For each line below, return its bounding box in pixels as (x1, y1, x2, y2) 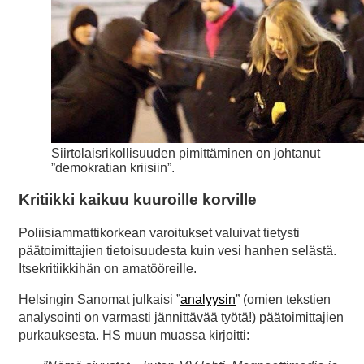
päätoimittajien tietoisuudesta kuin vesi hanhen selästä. (19, 243, 336, 258)
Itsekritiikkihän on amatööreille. (19, 261, 197, 275)
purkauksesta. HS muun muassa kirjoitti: (19, 327, 249, 342)
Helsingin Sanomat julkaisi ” (19, 292, 180, 306)
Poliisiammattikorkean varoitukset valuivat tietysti (19, 225, 300, 240)
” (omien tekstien (236, 292, 331, 306)
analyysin (180, 292, 236, 306)
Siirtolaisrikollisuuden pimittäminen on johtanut (51, 146, 320, 161)
